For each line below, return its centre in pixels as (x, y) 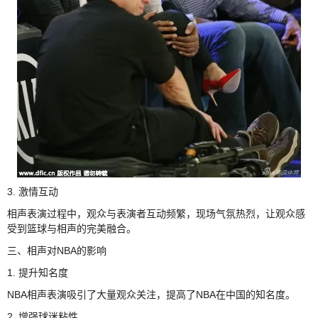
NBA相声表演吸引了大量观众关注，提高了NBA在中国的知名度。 (151, 295)
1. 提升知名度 (38, 273)
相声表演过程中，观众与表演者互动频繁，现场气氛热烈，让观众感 (156, 214)
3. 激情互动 (33, 192)
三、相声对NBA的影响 (57, 251)
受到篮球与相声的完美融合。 (72, 229)
